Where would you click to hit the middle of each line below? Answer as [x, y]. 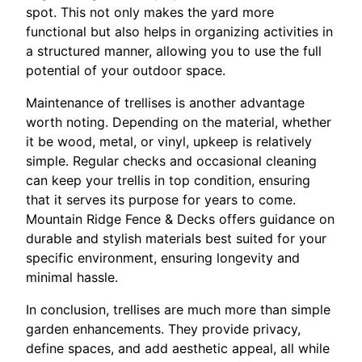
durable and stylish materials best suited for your [176, 239]
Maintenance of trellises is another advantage [165, 103]
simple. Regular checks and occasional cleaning [171, 161]
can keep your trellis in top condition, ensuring [168, 181]
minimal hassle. [72, 278]
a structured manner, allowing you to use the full [174, 51]
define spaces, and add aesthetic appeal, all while [178, 349]
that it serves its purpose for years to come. [161, 200]
